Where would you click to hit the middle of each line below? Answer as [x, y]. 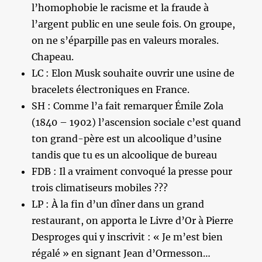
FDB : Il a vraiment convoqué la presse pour [132, 171]
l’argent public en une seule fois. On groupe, [134, 24]
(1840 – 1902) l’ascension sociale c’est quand [137, 122]
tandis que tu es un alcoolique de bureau [125, 155]
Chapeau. [53, 56]
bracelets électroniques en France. [111, 89]
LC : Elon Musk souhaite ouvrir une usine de [133, 73]
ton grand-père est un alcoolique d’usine [127, 138]
